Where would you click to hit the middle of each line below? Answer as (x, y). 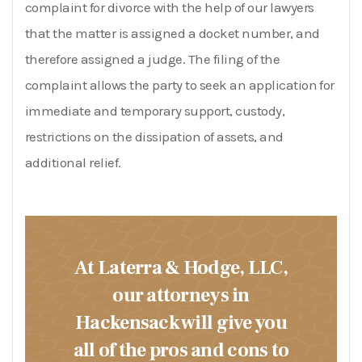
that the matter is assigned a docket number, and (173, 33)
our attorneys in (181, 295)
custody (259, 110)
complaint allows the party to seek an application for (180, 84)
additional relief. (73, 162)
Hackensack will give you (181, 322)
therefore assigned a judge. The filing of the (153, 59)
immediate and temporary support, (130, 110)
